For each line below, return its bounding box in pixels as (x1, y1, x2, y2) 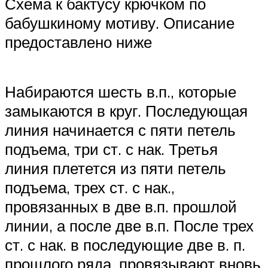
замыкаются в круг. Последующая (5, 101, 248, 121)
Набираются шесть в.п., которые (5, 82, 236, 102)
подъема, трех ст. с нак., (5, 178, 175, 197)
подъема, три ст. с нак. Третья (5, 139, 218, 159)
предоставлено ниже (5, 32, 152, 51)
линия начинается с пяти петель (5, 120, 236, 140)
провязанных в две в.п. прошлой (5, 197, 237, 217)
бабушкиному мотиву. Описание (5, 13, 234, 32)
